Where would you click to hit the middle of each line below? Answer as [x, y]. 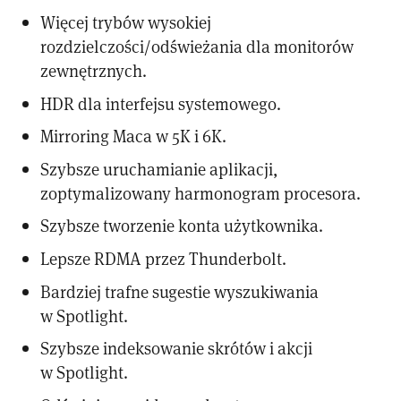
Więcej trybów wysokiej [126, 22]
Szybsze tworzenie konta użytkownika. [182, 226]
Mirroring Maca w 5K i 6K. [134, 136]
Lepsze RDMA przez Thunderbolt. [164, 259]
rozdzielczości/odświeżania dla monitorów [197, 47]
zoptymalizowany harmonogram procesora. [201, 192]
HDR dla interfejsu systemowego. [161, 103]
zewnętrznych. [94, 71]
